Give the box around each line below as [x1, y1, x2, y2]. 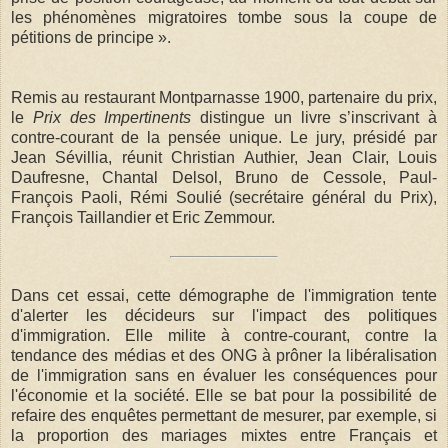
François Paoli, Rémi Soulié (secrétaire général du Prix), [11, 188, 437, 206]
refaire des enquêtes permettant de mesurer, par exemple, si [11, 406, 437, 424]
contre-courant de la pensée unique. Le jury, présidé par [11, 128, 437, 146]
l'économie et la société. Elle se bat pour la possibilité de [11, 386, 437, 404]
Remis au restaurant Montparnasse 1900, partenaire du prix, [11, 88, 437, 106]
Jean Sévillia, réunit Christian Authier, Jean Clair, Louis [11, 148, 437, 166]
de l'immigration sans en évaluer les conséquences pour [11, 366, 437, 384]
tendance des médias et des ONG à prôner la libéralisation [11, 346, 437, 364]
